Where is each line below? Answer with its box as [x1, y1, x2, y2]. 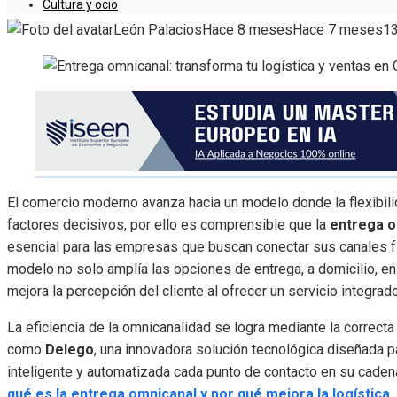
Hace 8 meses [202, 21, 292, 39]
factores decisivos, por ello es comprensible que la [7, 216, 330, 234]
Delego [45, 341, 94, 359]
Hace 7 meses [292, 21, 383, 39]
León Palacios [113, 21, 202, 39]
